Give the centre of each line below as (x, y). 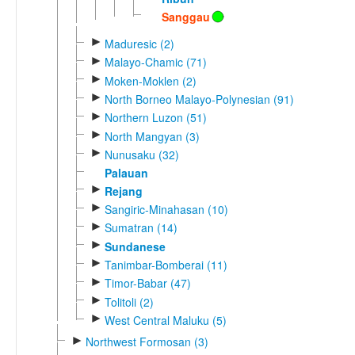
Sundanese (135, 246)
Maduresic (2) (139, 44)
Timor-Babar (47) (147, 283)
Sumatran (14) (141, 228)
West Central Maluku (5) (165, 321)
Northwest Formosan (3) (147, 342)
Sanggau (185, 16)
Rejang (123, 191)
